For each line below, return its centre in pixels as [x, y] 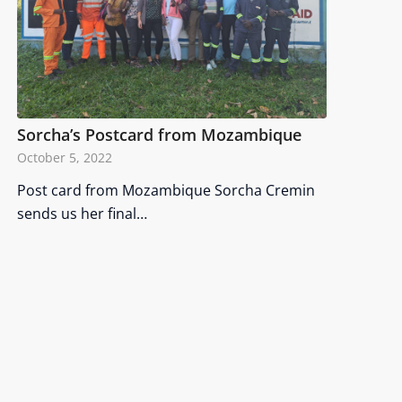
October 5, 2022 [65, 157]
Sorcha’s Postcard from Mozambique [160, 134]
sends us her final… [83, 213]
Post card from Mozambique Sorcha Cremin [166, 190]
